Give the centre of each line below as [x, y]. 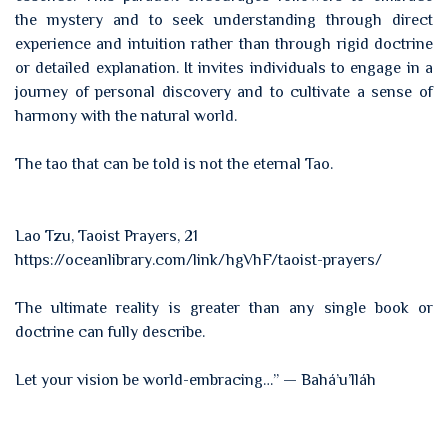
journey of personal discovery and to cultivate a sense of [224, 92]
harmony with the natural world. [126, 116]
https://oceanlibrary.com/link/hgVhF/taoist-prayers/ [198, 260]
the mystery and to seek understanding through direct [224, 20]
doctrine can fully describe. [110, 332]
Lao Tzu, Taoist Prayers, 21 [106, 236]
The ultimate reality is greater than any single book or [224, 308]
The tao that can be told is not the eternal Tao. [174, 164]
